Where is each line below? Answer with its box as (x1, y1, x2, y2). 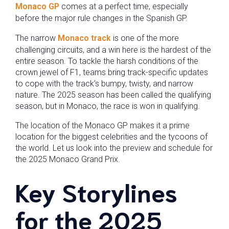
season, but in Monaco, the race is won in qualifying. (15, 101, 200, 111)
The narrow (15, 33, 58, 43)
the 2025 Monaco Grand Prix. (15, 154, 120, 164)
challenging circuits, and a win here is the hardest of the (15, 45, 211, 55)
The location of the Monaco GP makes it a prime (15, 121, 190, 130)
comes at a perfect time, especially (59, 2, 188, 11)
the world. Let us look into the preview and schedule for (15, 143, 213, 153)
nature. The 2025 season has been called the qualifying (15, 90, 211, 100)
